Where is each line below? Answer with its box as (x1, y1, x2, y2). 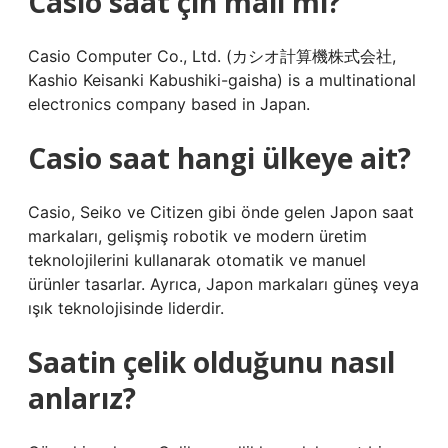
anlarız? (28, 379, 136, 417)
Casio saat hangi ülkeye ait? (28, 139, 411, 177)
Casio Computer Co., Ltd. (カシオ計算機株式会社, (28, 46, 396, 66)
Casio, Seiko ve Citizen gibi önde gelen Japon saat (28, 202, 414, 222)
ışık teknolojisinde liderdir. (28, 298, 224, 318)
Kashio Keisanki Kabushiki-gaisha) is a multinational (28, 70, 416, 90)
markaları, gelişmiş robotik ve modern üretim (28, 226, 367, 246)
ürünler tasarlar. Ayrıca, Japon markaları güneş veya (28, 274, 419, 294)
